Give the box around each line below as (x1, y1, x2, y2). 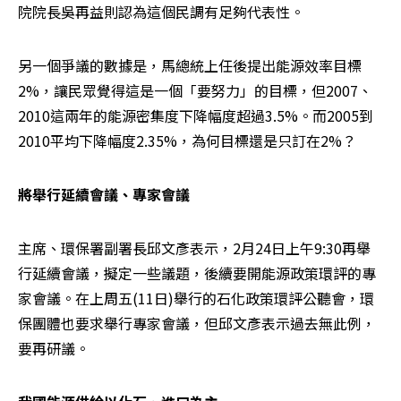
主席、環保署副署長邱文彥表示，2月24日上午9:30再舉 (18, 236, 371, 259)
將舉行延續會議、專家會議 (18, 183, 190, 205)
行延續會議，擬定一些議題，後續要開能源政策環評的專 (18, 261, 376, 284)
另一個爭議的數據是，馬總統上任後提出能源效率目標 (18, 54, 362, 76)
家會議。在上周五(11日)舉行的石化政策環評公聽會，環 (18, 286, 374, 309)
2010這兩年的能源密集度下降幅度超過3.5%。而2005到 (18, 104, 373, 126)
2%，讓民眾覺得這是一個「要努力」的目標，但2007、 (18, 79, 372, 101)
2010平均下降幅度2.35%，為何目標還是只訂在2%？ (18, 129, 356, 151)
